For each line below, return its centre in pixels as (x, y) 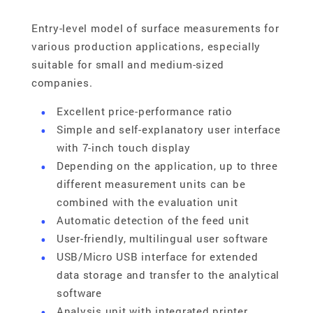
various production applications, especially (146, 46)
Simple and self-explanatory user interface (168, 130)
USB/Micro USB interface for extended (157, 257)
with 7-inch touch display (123, 148)
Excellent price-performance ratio (144, 111)
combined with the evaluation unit (147, 202)
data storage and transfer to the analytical (168, 275)
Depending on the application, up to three (167, 166)
